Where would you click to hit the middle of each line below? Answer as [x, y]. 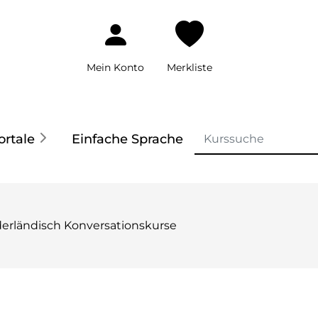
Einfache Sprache [127, 139]
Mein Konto [115, 67]
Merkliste [190, 67]
